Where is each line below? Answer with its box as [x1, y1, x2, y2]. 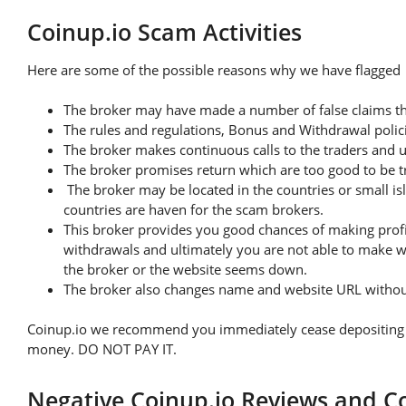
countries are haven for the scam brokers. [63, 199, 324, 218]
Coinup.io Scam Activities [27, 15, 302, 47]
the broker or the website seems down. [63, 259, 307, 278]
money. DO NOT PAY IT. [27, 339, 177, 358]
